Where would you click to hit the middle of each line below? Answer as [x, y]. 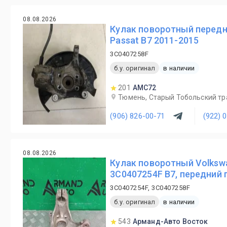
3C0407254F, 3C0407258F [150, 188]
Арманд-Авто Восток [170, 221]
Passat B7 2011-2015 [155, 40]
